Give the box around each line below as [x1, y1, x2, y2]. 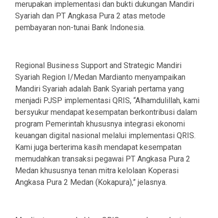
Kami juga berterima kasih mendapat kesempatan [15, 143, 182, 152]
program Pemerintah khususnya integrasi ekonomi [15, 119, 185, 129]
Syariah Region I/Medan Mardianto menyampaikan [15, 73, 185, 82]
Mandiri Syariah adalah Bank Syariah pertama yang [15, 84, 184, 94]
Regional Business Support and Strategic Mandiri [15, 61, 182, 71]
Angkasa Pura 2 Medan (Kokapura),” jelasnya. [15, 178, 167, 187]
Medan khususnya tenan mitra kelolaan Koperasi [15, 166, 179, 176]
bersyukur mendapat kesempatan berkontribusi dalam [15, 108, 197, 117]
